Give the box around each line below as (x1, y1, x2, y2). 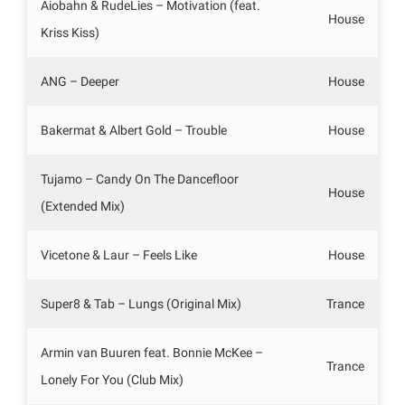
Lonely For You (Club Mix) (41, 372, 184, 387)
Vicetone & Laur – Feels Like (41, 247, 197, 262)
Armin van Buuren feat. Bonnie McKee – (41, 344, 263, 360)
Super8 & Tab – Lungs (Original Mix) (41, 296, 241, 311)
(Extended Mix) (41, 198, 125, 213)
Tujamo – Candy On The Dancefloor (41, 171, 239, 186)
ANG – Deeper (41, 73, 119, 89)
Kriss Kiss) (41, 24, 99, 40)
